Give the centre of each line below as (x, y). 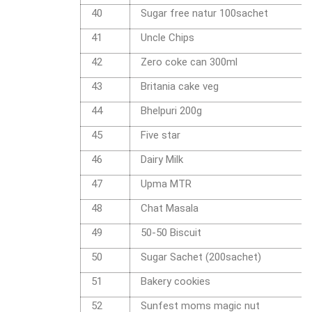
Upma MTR (166, 184)
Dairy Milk (162, 160)
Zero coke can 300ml (189, 62)
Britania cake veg (180, 87)
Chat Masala (170, 209)
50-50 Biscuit (171, 233)
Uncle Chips (167, 38)
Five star (161, 135)
